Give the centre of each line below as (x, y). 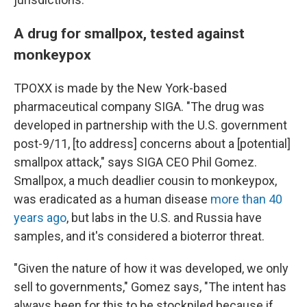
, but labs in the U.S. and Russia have (164, 218)
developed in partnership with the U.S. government (150, 125)
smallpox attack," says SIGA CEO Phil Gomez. (135, 162)
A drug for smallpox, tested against (129, 33)
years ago (40, 218)
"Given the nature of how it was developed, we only (151, 268)
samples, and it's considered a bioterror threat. (139, 236)
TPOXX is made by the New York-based (120, 88)
